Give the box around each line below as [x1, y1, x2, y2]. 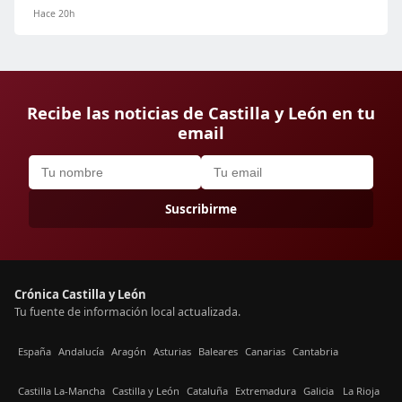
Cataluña [187, 383, 228, 398]
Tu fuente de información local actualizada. [14, 304, 240, 320]
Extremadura [235, 383, 296, 398]
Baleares [198, 344, 238, 358]
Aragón [111, 344, 146, 358]
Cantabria [293, 344, 338, 358]
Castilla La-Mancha [18, 383, 105, 398]
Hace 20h [33, 7, 74, 21]
